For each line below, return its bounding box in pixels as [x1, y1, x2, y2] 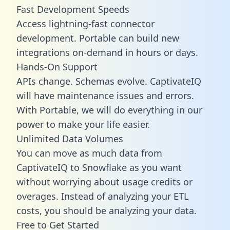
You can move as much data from [16, 146, 162, 159]
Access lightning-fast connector [16, 17, 155, 30]
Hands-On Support [16, 60, 98, 73]
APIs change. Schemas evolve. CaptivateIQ [16, 74, 201, 87]
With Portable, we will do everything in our [16, 103, 202, 116]
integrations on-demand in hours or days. [16, 46, 198, 59]
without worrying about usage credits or [16, 175, 193, 188]
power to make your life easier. [16, 118, 150, 130]
